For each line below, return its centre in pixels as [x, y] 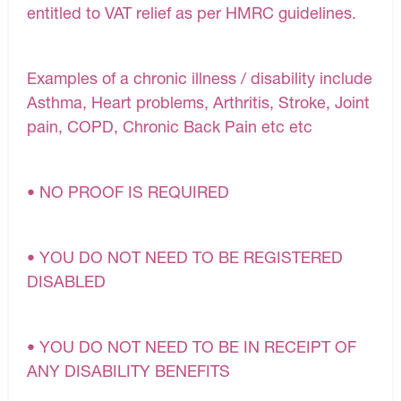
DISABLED [66, 281]
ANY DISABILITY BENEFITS [128, 370]
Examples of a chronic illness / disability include [200, 77]
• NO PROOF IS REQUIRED [128, 191]
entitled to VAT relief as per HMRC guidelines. [192, 12]
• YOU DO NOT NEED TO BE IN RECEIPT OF [192, 346]
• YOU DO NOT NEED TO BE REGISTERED [185, 256]
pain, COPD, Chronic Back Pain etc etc [170, 126]
